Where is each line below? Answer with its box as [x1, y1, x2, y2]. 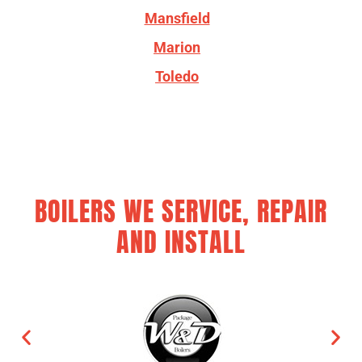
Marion [154, 39, 200, 57]
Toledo [155, 68, 199, 86]
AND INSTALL [116, 221, 246, 262]
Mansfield [144, 10, 210, 27]
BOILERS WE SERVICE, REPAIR [35, 191, 327, 231]
